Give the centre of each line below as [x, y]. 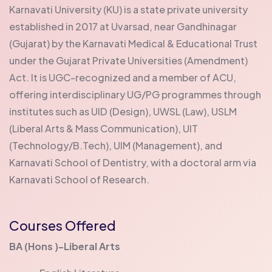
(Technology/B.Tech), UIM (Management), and [116, 145]
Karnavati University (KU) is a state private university [128, 9]
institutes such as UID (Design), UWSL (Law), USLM [123, 111]
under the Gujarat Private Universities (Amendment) [128, 60]
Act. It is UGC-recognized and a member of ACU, [123, 77]
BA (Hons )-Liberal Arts [65, 246]
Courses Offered [63, 225]
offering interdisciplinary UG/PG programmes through [135, 94]
